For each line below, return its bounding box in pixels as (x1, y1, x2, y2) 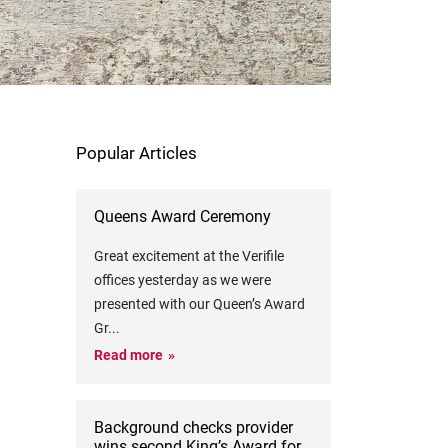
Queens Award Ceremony (93, 207, 271, 226)
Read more (93, 347, 163, 363)
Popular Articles (75, 143, 197, 163)
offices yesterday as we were (93, 272, 271, 288)
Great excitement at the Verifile (93, 248, 284, 264)
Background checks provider (93, 418, 293, 437)
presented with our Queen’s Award (93, 296, 305, 312)
